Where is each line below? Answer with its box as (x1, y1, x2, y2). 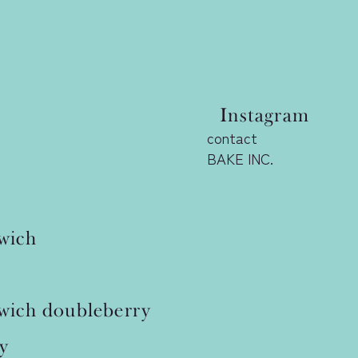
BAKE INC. (207, 148, 274, 169)
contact (207, 127, 258, 148)
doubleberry (42, 298, 152, 322)
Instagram (220, 103, 310, 127)
